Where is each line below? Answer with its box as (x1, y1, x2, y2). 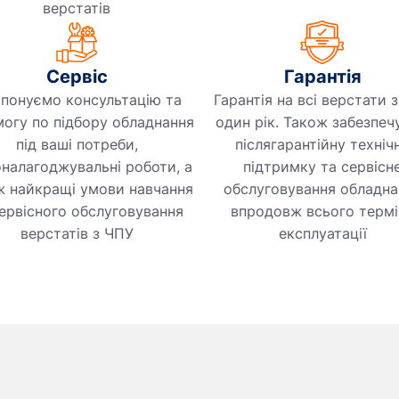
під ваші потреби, (15, 135, 138, 154)
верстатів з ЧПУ (20, 224, 134, 243)
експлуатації (278, 224, 367, 243)
